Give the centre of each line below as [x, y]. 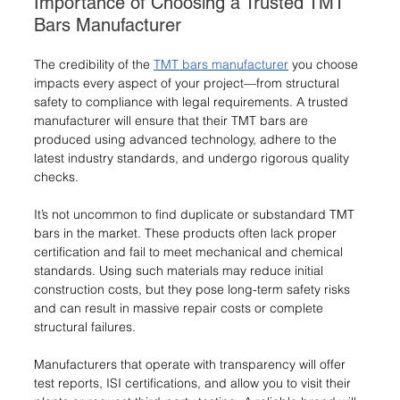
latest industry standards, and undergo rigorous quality [193, 158]
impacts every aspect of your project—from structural [188, 83]
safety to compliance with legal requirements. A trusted [193, 101]
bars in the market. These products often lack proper [187, 233]
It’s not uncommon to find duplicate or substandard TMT [196, 214]
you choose [325, 64]
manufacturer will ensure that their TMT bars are [173, 120]
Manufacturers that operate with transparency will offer [192, 364]
